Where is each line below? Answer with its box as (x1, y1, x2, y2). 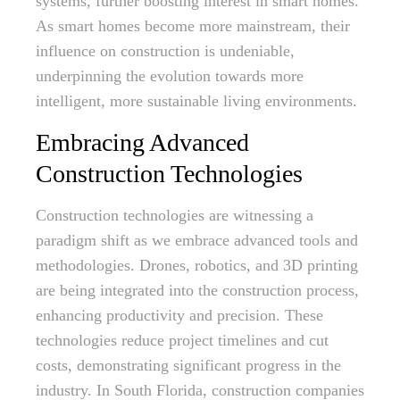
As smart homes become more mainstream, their (36, 17, 350, 35)
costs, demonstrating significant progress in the (36, 356, 341, 374)
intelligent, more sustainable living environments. (36, 92, 357, 110)
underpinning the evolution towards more (36, 67, 304, 85)
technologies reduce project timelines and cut (36, 331, 329, 349)
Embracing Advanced (36, 129, 249, 156)
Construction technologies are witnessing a (36, 206, 313, 224)
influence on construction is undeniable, (36, 42, 295, 60)
